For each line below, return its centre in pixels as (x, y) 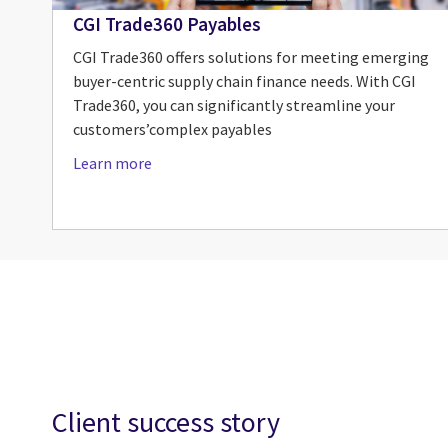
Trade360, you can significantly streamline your (234, 105)
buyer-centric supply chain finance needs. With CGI (244, 81)
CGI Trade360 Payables (167, 23)
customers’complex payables (172, 129)
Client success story (166, 422)
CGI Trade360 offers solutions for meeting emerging (251, 57)
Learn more (112, 163)
